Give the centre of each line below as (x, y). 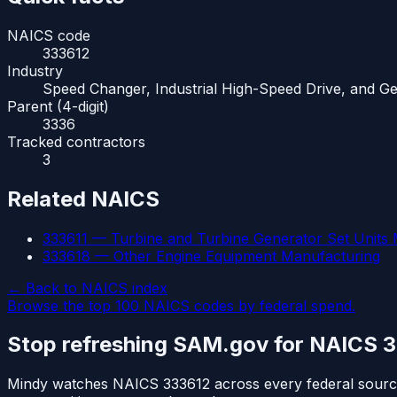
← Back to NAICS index (87, 288)
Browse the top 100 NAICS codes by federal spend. (181, 305)
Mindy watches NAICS (85, 384)
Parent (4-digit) (58, 106)
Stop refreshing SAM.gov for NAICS (195, 345)
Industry (35, 70)
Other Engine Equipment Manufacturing (247, 256)
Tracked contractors (76, 141)
